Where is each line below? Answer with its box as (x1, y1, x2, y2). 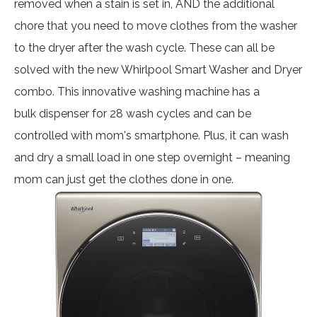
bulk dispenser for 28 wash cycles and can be (14, 107, 251, 121)
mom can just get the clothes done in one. (14, 173, 234, 187)
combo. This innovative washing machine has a (14, 85, 260, 99)
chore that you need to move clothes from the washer (14, 19, 297, 33)
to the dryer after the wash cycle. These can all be (14, 41, 275, 55)
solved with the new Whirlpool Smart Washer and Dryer (14, 63, 302, 77)
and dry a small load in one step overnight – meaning (14, 151, 290, 165)
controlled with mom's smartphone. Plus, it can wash (14, 129, 289, 143)
